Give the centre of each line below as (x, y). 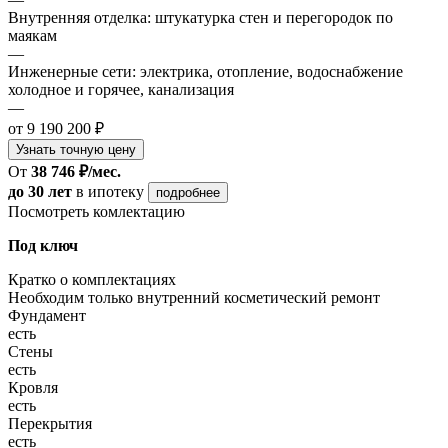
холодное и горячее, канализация (121, 89)
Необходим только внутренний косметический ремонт (194, 297)
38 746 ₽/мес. (76, 171)
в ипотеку (110, 191)
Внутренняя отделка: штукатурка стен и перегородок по (200, 17)
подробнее (188, 192)
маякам (32, 35)
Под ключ (43, 245)
